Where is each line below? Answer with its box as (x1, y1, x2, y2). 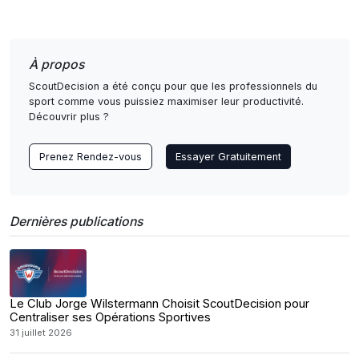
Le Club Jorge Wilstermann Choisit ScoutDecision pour (10, 296, 309, 311)
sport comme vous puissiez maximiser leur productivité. (29, 95, 304, 107)
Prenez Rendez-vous (39, 151, 142, 163)
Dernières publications (10, 214, 143, 229)
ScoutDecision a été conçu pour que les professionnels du (29, 80, 317, 92)
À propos (29, 57, 84, 72)
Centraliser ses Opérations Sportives (10, 310, 211, 325)
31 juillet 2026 (10, 327, 72, 338)
